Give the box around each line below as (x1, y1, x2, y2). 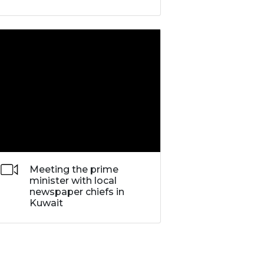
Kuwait (29, 197, 63, 209)
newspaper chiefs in (29, 186, 124, 198)
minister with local (29, 175, 117, 187)
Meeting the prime (29, 164, 118, 176)
